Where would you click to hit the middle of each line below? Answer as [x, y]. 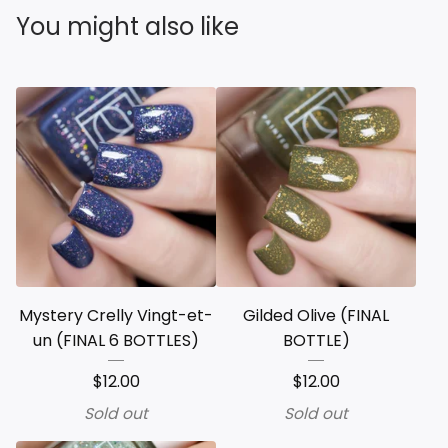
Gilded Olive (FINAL [316, 315]
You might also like [127, 26]
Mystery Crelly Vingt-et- [116, 315]
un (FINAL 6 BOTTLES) [116, 340]
